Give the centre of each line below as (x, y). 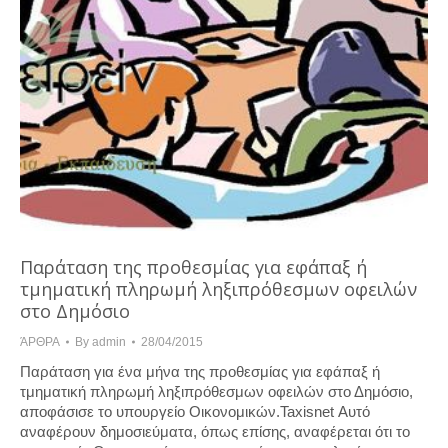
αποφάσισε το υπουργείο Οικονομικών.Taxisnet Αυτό (195, 411)
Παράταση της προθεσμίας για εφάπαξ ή (193, 267)
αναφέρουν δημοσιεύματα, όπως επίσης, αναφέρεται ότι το (215, 431)
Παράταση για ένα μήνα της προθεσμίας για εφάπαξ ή (200, 371)
